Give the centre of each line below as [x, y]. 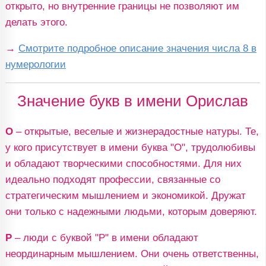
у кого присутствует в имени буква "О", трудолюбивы [130, 147]
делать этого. [36, 22]
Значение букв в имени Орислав [133, 101]
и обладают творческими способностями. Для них [123, 163]
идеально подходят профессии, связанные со [113, 179]
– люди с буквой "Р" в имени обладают [105, 237]
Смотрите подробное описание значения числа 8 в [137, 48]
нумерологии [35, 64]
